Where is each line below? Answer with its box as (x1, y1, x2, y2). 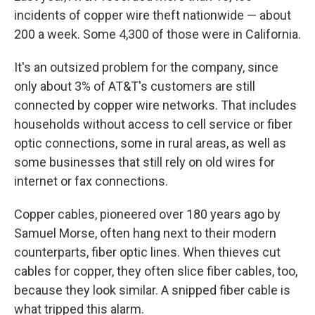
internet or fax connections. (14, 174, 168, 189)
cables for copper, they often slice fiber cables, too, (14, 264, 297, 279)
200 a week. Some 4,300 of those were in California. (14, 27, 301, 42)
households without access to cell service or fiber (14, 117, 292, 132)
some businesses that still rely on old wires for (14, 155, 275, 170)
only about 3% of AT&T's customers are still (14, 79, 255, 94)
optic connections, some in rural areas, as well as (14, 136, 286, 151)
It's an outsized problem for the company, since (14, 60, 278, 75)
